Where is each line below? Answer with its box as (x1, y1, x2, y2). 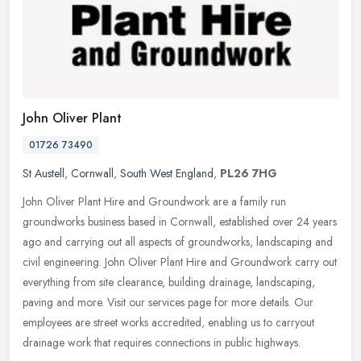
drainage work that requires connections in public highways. (23, 334, 301, 351)
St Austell (23, 165, 64, 182)
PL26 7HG (220, 165, 277, 182)
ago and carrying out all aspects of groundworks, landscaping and (23, 234, 333, 251)
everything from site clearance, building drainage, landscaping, (23, 274, 315, 291)
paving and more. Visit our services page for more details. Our (23, 294, 313, 311)
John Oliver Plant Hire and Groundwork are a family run (23, 193, 286, 210)
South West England (120, 165, 214, 182)
